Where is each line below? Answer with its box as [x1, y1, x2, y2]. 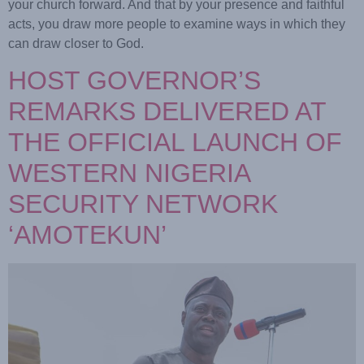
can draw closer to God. [8, 36, 144, 50]
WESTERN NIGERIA [8, 158, 249, 188]
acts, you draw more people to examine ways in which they [8, 16, 345, 31]
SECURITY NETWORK [8, 188, 278, 219]
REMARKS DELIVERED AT [8, 96, 326, 126]
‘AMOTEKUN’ [8, 219, 167, 249]
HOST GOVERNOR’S [8, 65, 261, 95]
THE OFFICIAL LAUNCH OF [8, 127, 342, 157]
